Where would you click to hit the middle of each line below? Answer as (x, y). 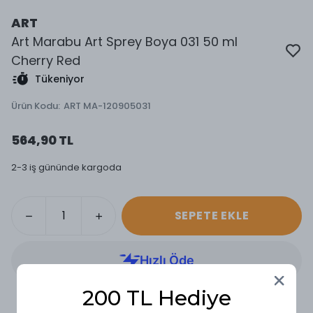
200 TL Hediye (156, 298)
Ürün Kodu (35, 106)
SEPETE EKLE (212, 216)
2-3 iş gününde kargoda (66, 167)
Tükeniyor (60, 79)
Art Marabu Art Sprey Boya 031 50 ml (124, 42)
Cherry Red (46, 60)
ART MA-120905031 (107, 106)
